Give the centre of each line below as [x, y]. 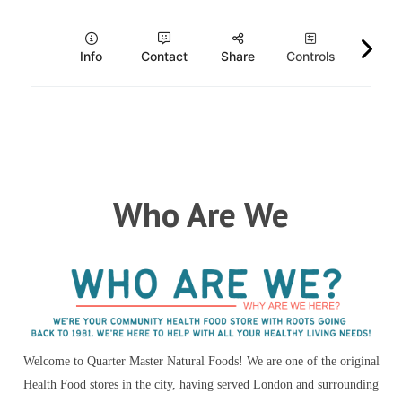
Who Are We [201, 214]
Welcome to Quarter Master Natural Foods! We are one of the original [201, 361]
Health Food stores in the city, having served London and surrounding [201, 385]
